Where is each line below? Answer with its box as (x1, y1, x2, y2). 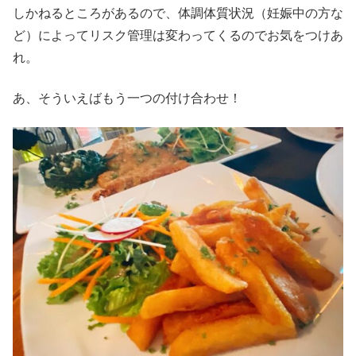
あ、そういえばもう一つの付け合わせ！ (13, 91, 242, 105)
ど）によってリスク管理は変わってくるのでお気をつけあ (13, 29, 343, 43)
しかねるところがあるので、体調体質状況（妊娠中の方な (13, 6, 343, 21)
